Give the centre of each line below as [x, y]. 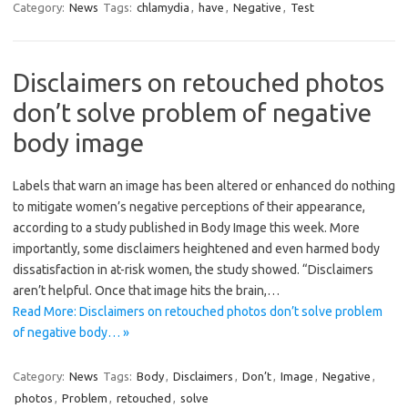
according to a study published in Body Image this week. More [186, 228]
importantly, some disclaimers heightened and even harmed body [196, 249]
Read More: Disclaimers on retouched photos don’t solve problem [198, 312]
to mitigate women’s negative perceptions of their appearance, [189, 207]
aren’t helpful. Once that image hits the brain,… [146, 291]
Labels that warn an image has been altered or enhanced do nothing [204, 186]
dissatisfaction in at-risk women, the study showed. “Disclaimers [193, 270]
